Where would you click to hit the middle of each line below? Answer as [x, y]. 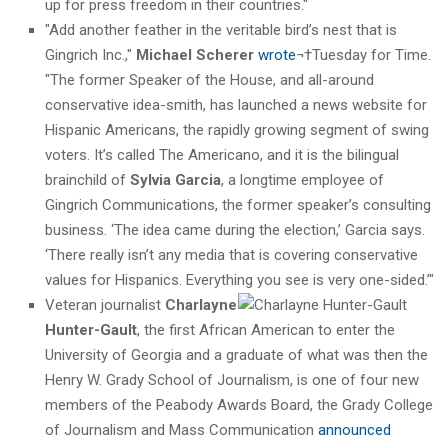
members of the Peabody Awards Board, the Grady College [239, 404]
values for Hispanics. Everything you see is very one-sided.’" [239, 279]
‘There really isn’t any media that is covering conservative [231, 254]
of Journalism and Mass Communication [181, 429]
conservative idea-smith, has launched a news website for [236, 104]
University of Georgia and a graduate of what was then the [236, 354]
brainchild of [87, 179]
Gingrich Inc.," [90, 54]
